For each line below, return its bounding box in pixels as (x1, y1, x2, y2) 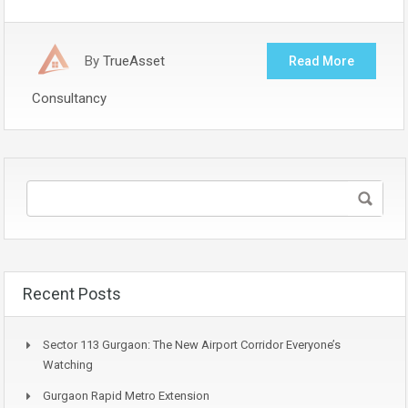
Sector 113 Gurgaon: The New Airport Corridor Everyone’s (43, 337, 341, 352)
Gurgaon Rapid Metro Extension (43, 388, 209, 403)
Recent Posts (23, 283, 121, 303)
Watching (43, 357, 93, 372)
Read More (289, 53, 354, 68)
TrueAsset (103, 52, 165, 69)
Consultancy (32, 89, 107, 107)
